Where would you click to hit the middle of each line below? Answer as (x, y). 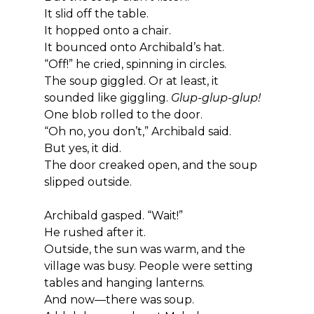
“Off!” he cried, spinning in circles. (135, 64)
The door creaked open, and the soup (152, 165)
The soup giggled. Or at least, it (132, 81)
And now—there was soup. (119, 299)
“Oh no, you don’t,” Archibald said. (137, 131)
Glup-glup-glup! (216, 97)
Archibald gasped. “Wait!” (113, 215)
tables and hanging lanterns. (124, 282)
